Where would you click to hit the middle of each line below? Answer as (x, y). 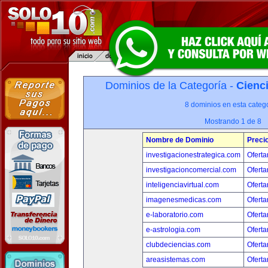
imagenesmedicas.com (183, 200)
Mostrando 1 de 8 (233, 121)
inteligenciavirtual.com (182, 185)
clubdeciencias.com (178, 245)
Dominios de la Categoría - (171, 86)
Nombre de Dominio (179, 140)
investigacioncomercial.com (191, 170)
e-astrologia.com (173, 230)
